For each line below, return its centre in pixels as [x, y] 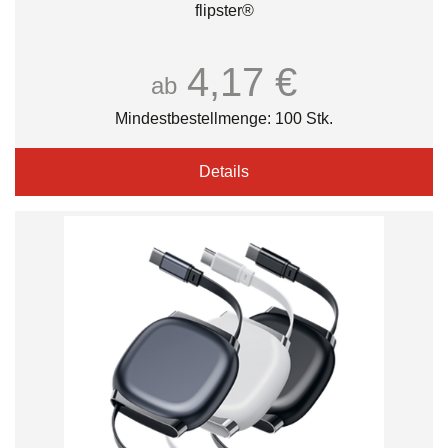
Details [224, 171]
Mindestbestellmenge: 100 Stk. [224, 118]
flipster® [224, 10]
